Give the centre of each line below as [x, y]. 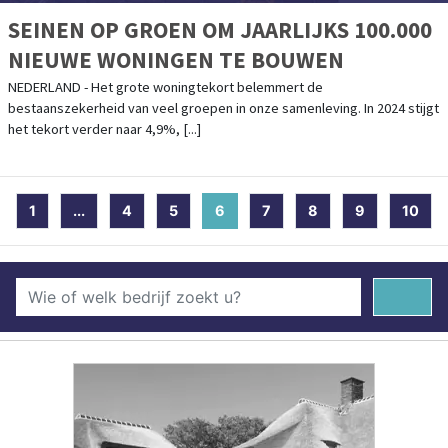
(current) [257, 211]
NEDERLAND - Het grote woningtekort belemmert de [165, 87]
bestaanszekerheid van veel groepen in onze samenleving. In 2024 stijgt [223, 108]
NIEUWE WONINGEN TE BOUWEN [176, 60]
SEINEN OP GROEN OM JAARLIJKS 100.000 [220, 30]
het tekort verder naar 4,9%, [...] [104, 129]
